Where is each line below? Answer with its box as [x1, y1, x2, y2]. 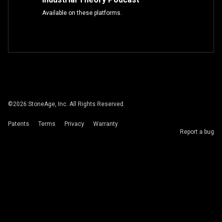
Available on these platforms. [42, 9, 122, 16]
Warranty [93, 120, 118, 127]
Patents [8, 120, 29, 127]
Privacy [64, 120, 84, 127]
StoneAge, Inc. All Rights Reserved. [27, 101, 125, 108]
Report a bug [178, 128, 214, 135]
